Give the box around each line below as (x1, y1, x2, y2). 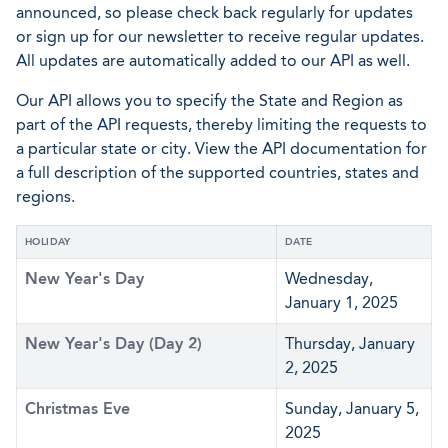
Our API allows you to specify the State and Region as (16, 91, 403, 110)
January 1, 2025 (285, 293, 398, 312)
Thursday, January (285, 334, 415, 353)
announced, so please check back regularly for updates (16, 3, 413, 22)
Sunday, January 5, (285, 399, 419, 418)
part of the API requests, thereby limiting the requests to (16, 115, 427, 134)
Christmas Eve (25, 399, 130, 418)
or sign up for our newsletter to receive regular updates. (16, 27, 424, 46)
